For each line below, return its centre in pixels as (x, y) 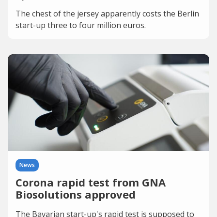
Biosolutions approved (76, 194)
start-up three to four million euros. (81, 25)
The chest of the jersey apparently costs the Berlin (107, 14)
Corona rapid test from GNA (91, 182)
